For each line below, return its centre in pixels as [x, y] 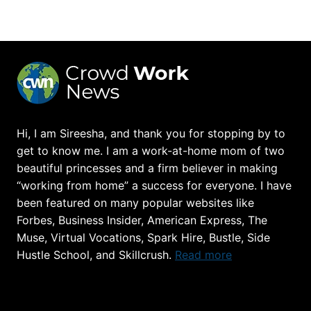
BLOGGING [108, 72]
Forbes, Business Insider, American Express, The [142, 220]
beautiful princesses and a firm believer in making [147, 168]
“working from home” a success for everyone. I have [154, 185]
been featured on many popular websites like [135, 202]
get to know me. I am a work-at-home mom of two [151, 150]
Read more [203, 254]
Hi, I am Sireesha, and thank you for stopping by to [151, 133]
